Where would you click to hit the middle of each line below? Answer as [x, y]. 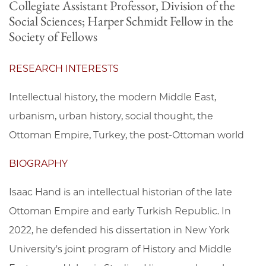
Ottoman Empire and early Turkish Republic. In [120, 211]
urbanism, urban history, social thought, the [111, 116]
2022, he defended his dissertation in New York [119, 230]
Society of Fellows [53, 36]
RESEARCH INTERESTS [64, 68]
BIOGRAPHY [38, 163]
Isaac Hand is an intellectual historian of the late [121, 192]
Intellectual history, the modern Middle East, [113, 97]
